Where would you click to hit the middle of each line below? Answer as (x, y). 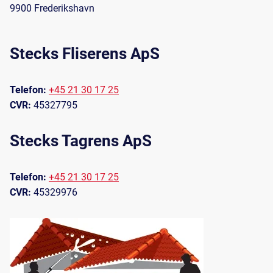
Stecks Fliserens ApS (85, 53)
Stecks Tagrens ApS (81, 140)
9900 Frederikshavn (52, 8)
